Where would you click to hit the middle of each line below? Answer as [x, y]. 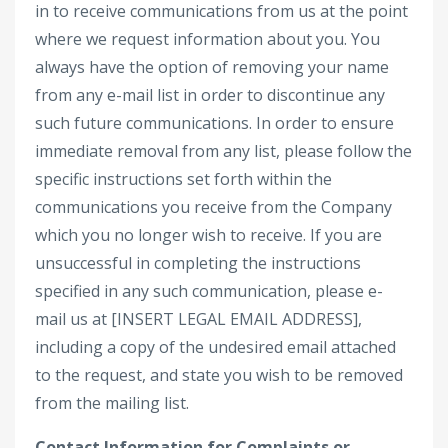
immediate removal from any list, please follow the [223, 151]
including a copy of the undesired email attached [215, 347]
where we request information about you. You [207, 39]
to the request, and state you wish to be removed [219, 375]
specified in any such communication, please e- [209, 291]
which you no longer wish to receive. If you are [208, 235]
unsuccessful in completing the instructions [198, 263]
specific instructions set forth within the [183, 179]
